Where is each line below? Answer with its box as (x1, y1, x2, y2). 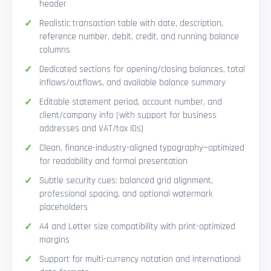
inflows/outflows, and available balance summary (39, 77, 226, 89)
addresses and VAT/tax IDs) (39, 123, 143, 135)
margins (39, 234, 70, 246)
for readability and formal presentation (39, 155, 188, 168)
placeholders (39, 201, 88, 214)
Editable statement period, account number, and (39, 96, 222, 108)
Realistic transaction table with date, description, (39, 18, 223, 30)
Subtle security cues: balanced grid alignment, (39, 175, 213, 187)
